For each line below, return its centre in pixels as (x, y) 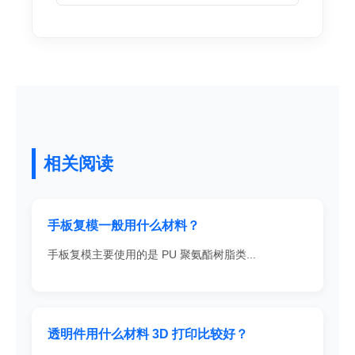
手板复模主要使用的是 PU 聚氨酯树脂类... (152, 254)
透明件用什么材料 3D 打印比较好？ (148, 334)
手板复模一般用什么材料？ (124, 225)
